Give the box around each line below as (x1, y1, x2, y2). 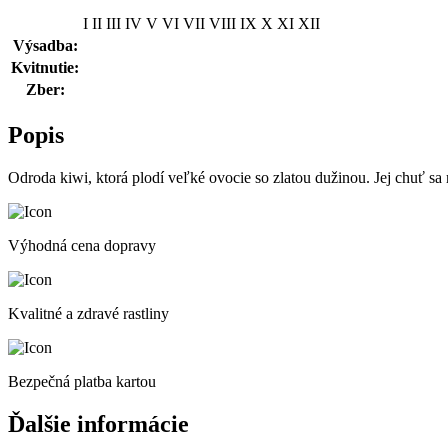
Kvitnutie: (11, 59, 79, 77)
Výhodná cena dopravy (8, 236, 156, 254)
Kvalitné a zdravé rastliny (8, 304, 169, 322)
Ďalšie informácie (8, 410, 189, 437)
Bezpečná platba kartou (8, 372, 156, 390)
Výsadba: (12, 37, 78, 55)
